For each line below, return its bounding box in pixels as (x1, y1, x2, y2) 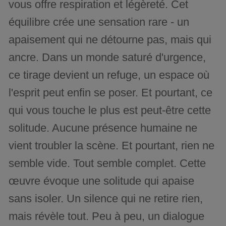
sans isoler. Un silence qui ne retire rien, (9, 192, 203, 205)
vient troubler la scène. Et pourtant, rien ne (9, 139, 215, 152)
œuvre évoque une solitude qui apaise (9, 174, 195, 187)
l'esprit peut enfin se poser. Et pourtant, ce (9, 86, 213, 99)
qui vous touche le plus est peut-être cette (9, 103, 211, 117)
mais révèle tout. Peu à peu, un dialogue (9, 209, 205, 222)
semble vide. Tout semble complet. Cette (9, 156, 206, 169)
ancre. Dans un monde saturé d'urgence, (9, 50, 206, 64)
